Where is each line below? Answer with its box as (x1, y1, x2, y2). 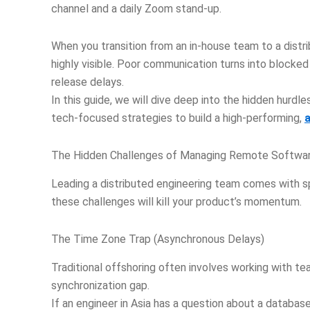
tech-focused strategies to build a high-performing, (51, 111, 304, 125)
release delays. (51, 75, 124, 89)
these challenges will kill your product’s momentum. (51, 194, 302, 208)
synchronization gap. (51, 278, 149, 292)
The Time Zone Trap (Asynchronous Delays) (51, 232, 264, 246)
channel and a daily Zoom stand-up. (51, 2, 221, 15)
